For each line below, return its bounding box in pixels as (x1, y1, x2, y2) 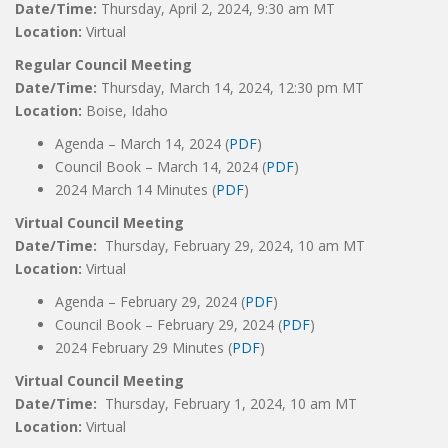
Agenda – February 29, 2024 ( (55, 292, 245, 311)
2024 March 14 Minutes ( (55, 180, 216, 199)
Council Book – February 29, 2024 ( (55, 315, 282, 334)
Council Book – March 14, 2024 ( (55, 157, 266, 176)
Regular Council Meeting (15, 55, 192, 74)
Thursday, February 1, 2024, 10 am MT (105, 394, 357, 413)
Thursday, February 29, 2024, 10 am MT (105, 236, 365, 255)
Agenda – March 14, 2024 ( (55, 134, 229, 153)
